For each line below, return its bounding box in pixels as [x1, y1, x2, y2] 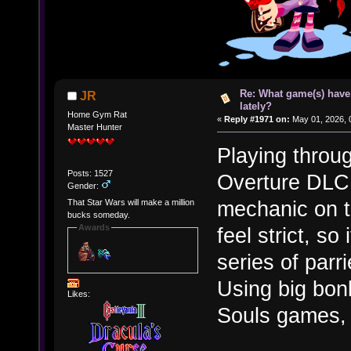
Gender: [67, 180, 101, 190]
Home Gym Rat [67, 109, 127, 119]
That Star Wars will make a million [67, 197, 194, 208]
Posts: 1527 [67, 168, 113, 178]
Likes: [67, 288, 90, 299]
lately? [239, 100, 272, 113]
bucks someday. [67, 210, 130, 220]
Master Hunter [67, 121, 122, 132]
